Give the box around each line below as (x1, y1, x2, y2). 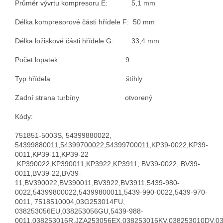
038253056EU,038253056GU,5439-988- (15, 207, 143, 215)
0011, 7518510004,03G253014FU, (15, 197, 125, 206)
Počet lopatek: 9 (15, 55, 129, 64)
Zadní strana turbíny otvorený (15, 93, 152, 102)
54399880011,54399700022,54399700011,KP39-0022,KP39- (15, 140, 208, 149)
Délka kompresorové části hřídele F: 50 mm (15, 17, 155, 26)
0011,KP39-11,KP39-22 (15, 150, 89, 158)
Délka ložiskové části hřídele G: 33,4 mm (15, 36, 159, 45)
